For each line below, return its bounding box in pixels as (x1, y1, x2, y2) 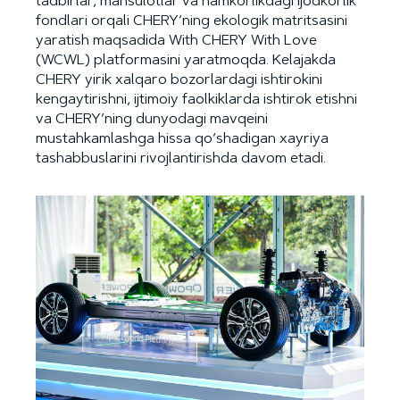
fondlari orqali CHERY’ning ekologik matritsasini (36, 13, 347, 29)
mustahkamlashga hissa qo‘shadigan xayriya (36, 131, 329, 146)
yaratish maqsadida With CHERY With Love (36, 33, 317, 48)
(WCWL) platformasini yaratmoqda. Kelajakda (36, 53, 336, 68)
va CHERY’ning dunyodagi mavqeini (36, 112, 268, 127)
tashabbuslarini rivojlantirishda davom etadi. (36, 151, 326, 166)
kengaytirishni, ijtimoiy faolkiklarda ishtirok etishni (36, 92, 357, 107)
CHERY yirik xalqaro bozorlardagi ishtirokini (36, 72, 322, 87)
